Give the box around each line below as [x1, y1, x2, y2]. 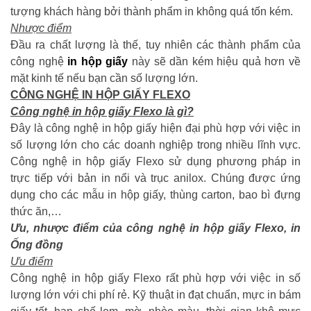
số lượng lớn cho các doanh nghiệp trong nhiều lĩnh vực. [10, 138, 301, 151]
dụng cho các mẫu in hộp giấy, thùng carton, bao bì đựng [10, 188, 301, 201]
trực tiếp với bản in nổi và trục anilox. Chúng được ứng [10, 171, 301, 184]
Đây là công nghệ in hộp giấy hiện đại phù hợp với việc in [10, 121, 301, 134]
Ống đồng [10, 238, 63, 251]
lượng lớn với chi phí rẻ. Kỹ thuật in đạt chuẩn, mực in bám [10, 288, 301, 301]
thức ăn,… [10, 205, 62, 217]
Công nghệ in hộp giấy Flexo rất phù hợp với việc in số [10, 271, 301, 284]
